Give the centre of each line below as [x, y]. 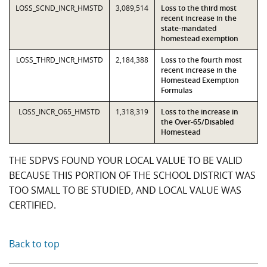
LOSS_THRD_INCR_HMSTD [59, 60]
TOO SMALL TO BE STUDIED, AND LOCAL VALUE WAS [125, 190]
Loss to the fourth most [201, 60]
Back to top [34, 244]
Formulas [177, 90]
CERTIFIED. [32, 205]
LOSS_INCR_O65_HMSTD [59, 112]
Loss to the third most [199, 8]
